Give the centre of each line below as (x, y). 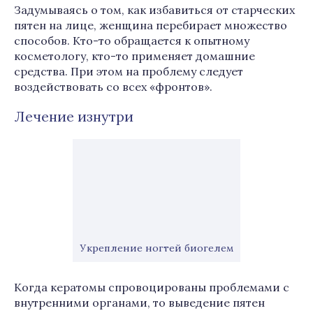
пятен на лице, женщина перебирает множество (151, 25)
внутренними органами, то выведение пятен (139, 303)
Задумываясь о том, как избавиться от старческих (154, 10)
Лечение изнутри (74, 116)
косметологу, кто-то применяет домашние (134, 56)
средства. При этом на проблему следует (129, 71)
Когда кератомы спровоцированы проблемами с (152, 287)
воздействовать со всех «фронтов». (113, 87)
